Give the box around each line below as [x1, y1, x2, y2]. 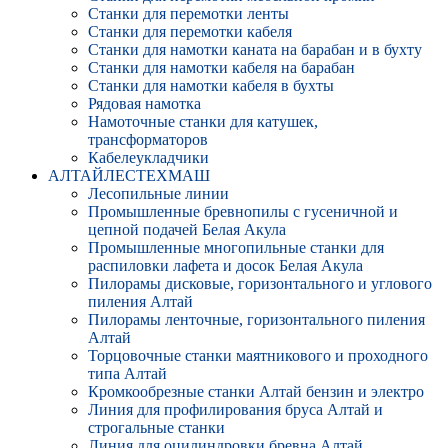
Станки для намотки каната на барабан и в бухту [88, 41, 422, 58]
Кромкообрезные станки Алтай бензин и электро [88, 383, 424, 400]
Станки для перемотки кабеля [88, 23, 292, 40]
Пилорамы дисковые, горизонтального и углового [88, 275, 432, 292]
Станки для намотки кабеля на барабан [88, 59, 355, 76]
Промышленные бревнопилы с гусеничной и [88, 203, 398, 220]
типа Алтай [88, 365, 167, 382]
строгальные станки [88, 419, 225, 436]
